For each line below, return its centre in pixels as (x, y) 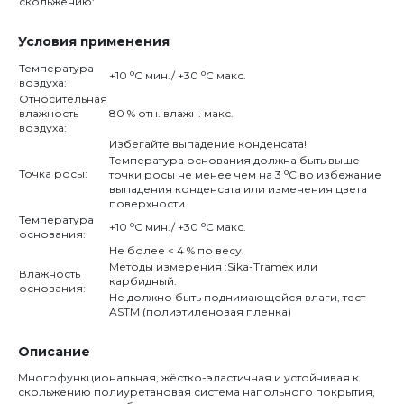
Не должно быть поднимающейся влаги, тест (237, 297)
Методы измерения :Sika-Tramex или (213, 266)
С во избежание (335, 174)
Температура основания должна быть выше (234, 160)
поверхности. (148, 203)
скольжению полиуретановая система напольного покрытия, (197, 392)
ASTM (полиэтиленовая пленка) (200, 312)
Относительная (63, 99)
